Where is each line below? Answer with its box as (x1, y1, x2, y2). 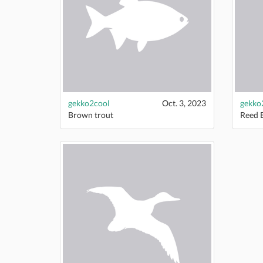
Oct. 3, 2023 (161, 97, 206, 108)
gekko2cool (68, 97, 110, 108)
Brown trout (68, 109, 113, 120)
